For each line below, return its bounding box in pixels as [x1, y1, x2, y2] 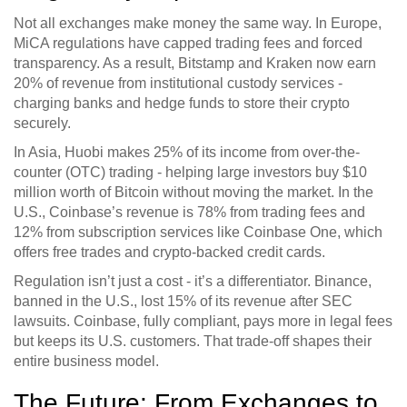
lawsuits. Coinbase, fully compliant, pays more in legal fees [14, 313, 392, 330]
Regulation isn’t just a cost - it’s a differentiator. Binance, [14, 273, 372, 290]
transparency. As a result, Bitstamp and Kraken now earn [14, 55, 376, 72]
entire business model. [14, 353, 159, 370]
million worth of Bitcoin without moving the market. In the [14, 184, 373, 201]
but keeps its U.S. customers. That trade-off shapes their [14, 333, 372, 350]
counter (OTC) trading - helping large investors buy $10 [14, 164, 367, 181]
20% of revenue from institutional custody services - [14, 75, 342, 92]
